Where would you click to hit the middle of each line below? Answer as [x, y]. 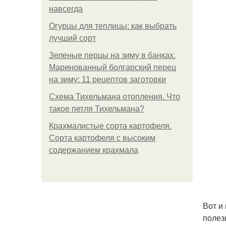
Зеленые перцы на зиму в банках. [112, 55]
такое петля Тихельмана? [97, 109]
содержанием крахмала [94, 150]
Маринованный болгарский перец [112, 67]
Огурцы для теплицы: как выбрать [113, 26]
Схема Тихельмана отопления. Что [115, 97]
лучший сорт [72, 38]
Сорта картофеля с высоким [102, 138]
